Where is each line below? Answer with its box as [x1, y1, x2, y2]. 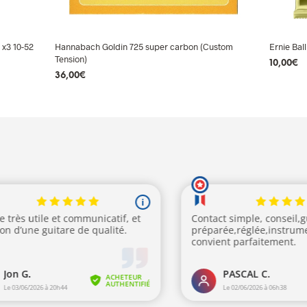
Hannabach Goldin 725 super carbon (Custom [55, 40, 234, 52]
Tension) [55, 53, 88, 64]
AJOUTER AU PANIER [55, 89, 148, 99]
